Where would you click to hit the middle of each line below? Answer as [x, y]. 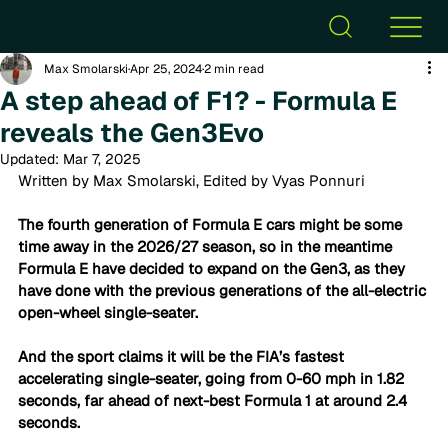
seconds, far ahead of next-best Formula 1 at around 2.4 [214, 400]
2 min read [234, 69]
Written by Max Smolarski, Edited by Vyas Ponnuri [191, 180]
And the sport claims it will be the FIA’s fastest [183, 356]
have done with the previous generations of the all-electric [224, 290]
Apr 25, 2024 [166, 69]
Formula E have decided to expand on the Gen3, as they [213, 268]
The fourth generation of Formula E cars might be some [212, 224]
